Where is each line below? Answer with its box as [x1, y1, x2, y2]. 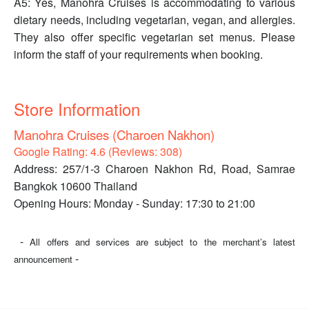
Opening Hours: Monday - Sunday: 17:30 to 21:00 [14, 195, 255, 212]
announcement [14, 252, 72, 266]
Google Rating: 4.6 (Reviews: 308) [14, 143, 182, 160]
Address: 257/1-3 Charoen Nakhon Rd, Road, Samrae [14, 161, 295, 177]
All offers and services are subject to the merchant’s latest [30, 235, 296, 249]
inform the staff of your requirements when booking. [14, 46, 263, 63]
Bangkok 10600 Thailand [14, 178, 137, 195]
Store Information [14, 97, 140, 121]
